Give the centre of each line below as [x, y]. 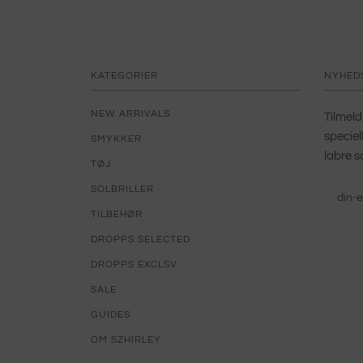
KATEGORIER [124, 76]
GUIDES [111, 315]
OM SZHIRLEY [126, 340]
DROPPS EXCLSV [134, 265]
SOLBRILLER [122, 189]
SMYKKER [116, 139]
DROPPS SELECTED [141, 239]
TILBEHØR [117, 214]
